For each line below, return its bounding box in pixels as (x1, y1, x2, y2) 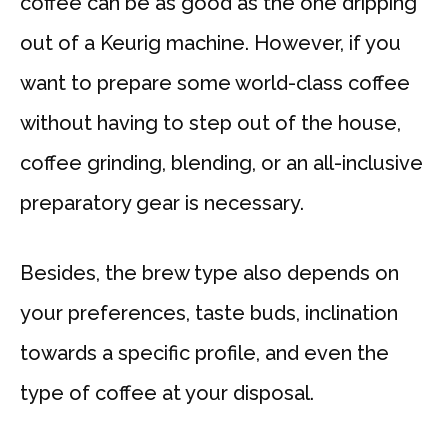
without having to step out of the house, (20, 111, 401, 136)
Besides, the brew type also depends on (20, 261, 399, 286)
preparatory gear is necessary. (20, 191, 304, 216)
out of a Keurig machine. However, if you (20, 31, 401, 56)
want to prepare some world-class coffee (20, 71, 410, 96)
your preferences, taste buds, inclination (20, 301, 398, 326)
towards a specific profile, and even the (20, 341, 389, 366)
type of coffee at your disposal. (20, 381, 314, 406)
